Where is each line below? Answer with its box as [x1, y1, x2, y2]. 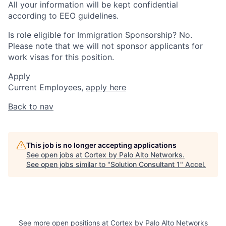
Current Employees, [8, 82, 86, 92]
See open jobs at [26, 150, 84, 159]
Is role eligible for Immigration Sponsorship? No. [8, 29, 192, 40]
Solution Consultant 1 [110, 159, 180, 168]
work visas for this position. [8, 51, 114, 62]
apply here [86, 82, 126, 92]
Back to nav [8, 101, 53, 111]
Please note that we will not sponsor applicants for [8, 40, 203, 51]
